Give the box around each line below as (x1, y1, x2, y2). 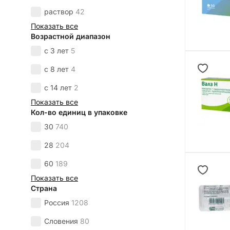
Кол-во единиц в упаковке (31, 108, 127, 117)
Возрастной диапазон (31, 32, 110, 41)
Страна (31, 184, 57, 193)
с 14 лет (44, 83, 72, 92)
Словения (44, 217, 78, 226)
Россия (44, 198, 69, 207)
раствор (44, 7, 73, 16)
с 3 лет (44, 46, 69, 55)
